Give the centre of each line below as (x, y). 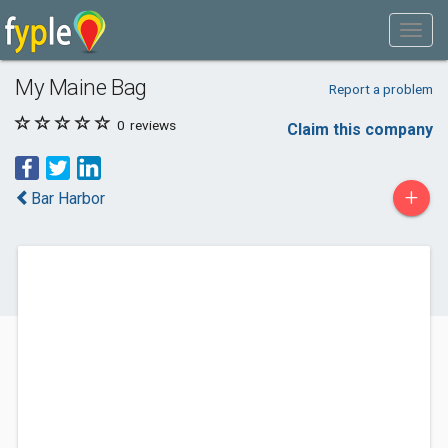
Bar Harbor (68, 198)
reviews (151, 125)
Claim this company (360, 129)
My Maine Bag (81, 87)
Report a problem (380, 89)
